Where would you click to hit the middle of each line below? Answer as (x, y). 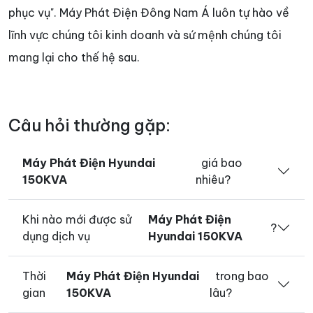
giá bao (219, 162)
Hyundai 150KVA (195, 236)
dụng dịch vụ (59, 236)
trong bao (239, 276)
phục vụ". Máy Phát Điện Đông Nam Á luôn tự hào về (149, 12)
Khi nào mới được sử (77, 219)
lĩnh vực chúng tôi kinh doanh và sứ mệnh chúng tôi (145, 35)
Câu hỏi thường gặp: (89, 125)
